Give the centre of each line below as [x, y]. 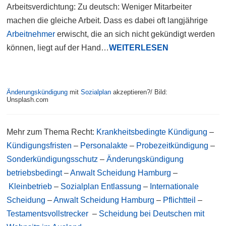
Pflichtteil [180, 200]
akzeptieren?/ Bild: [139, 92]
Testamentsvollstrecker [48, 213]
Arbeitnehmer [31, 34]
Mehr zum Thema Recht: [51, 132]
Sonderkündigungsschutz [52, 159]
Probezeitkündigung [173, 145]
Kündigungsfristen [39, 145]
